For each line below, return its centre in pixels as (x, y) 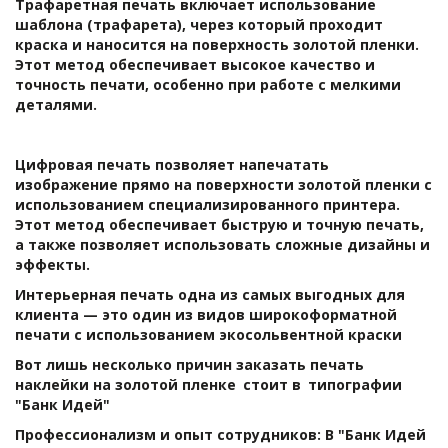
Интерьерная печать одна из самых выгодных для (209, 294)
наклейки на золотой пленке (127, 384)
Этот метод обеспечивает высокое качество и (195, 64)
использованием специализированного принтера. (207, 204)
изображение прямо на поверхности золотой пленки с (223, 184)
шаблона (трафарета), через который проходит (199, 24)
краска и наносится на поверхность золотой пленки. (217, 44)
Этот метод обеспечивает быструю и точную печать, (219, 224)
